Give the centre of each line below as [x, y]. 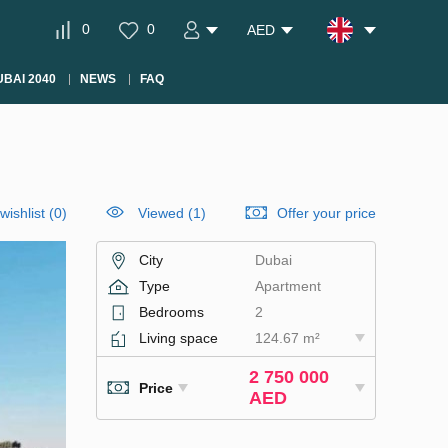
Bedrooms [171, 312]
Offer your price [326, 213]
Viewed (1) [172, 213]
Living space [178, 338]
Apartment [287, 286]
